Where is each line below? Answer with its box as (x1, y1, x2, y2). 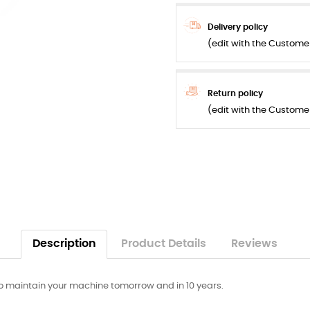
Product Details (121, 238, 206, 249)
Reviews (231, 238, 278, 249)
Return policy (208, 89, 263, 98)
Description (32, 238, 96, 249)
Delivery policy (208, 23, 268, 31)
